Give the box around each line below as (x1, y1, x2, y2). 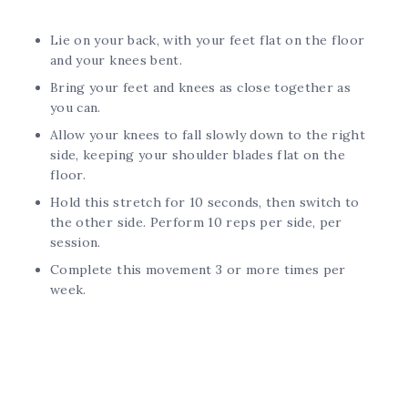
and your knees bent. (50, 51, 182, 68)
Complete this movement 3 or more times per (50, 260, 346, 278)
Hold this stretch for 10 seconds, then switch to (50, 193, 360, 210)
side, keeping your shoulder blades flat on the (50, 146, 346, 163)
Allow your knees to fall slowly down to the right (50, 126, 366, 143)
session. (50, 233, 101, 250)
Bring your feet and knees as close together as (50, 78, 352, 96)
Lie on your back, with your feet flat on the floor (50, 31, 365, 48)
